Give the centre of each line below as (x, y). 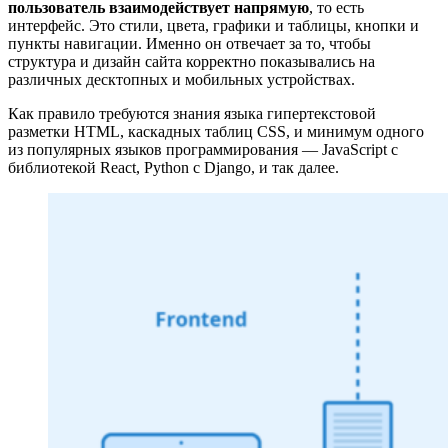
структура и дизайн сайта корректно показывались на (191, 62)
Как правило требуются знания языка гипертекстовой (192, 114)
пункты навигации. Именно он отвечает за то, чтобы (189, 44)
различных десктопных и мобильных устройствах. (181, 80)
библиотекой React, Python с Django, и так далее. (173, 168)
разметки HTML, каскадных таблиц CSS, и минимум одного (216, 132)
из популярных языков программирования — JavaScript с (203, 150)
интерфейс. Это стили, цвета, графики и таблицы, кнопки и (213, 26)
